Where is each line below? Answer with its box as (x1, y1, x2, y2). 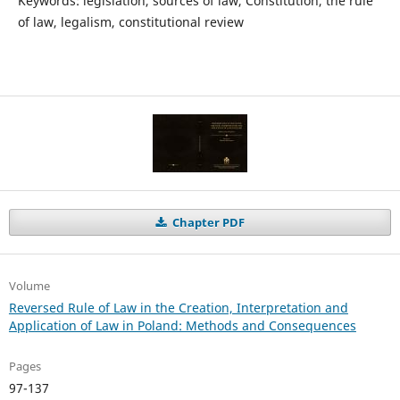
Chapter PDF (169, 214, 245, 231)
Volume (8, 278, 50, 295)
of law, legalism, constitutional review (17, 12, 244, 30)
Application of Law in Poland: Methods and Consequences (8, 317, 356, 335)
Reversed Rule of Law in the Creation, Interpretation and (8, 299, 348, 317)
